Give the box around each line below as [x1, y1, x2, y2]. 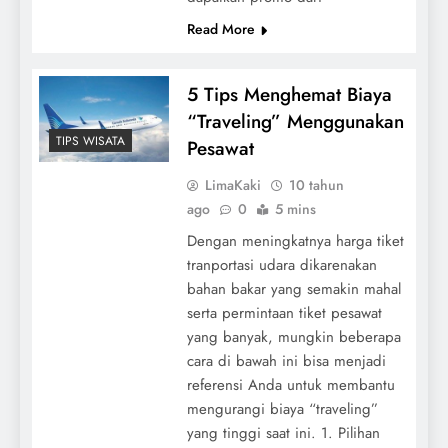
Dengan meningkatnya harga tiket [186, 229, 404, 252]
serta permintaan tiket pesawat [186, 301, 382, 324]
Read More [186, 18, 255, 39]
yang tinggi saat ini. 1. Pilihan [186, 421, 380, 444]
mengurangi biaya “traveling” [186, 397, 378, 420]
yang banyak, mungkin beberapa [186, 325, 401, 348]
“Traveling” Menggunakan [186, 107, 404, 135]
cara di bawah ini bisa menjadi [186, 349, 386, 372]
